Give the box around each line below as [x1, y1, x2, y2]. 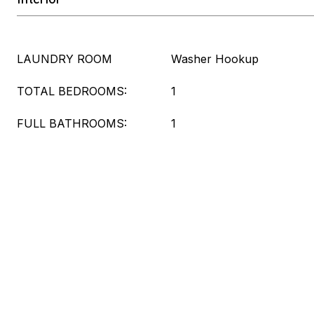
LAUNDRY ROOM [17, 52, 112, 66]
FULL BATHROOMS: [17, 116, 127, 130]
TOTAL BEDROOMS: [17, 84, 127, 98]
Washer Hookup [171, 52, 259, 66]
